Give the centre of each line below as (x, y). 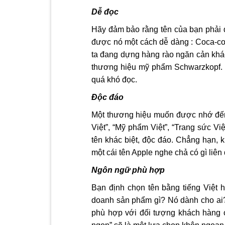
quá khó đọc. (114, 80)
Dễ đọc (105, 12)
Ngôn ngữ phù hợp (128, 170)
